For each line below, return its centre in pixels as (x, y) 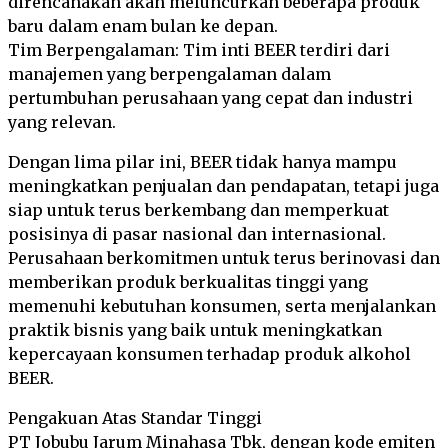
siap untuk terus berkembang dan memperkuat (198, 210)
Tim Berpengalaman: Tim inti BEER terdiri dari (199, 50)
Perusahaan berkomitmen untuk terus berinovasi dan (224, 258)
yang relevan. (62, 122)
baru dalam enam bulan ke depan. (143, 26)
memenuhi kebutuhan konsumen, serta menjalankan (222, 306)
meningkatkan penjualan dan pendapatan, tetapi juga (223, 186)
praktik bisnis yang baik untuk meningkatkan (195, 330)
